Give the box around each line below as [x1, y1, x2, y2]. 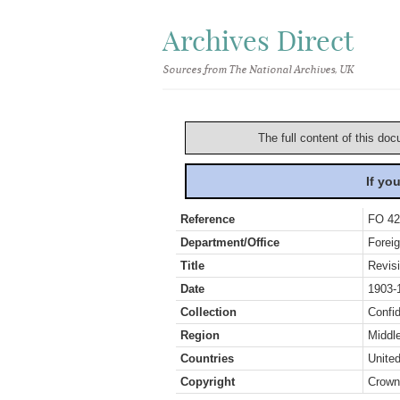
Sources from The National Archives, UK [162, 63, 353, 76]
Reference [180, 212, 235, 226]
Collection [180, 305, 237, 319]
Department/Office [180, 236, 279, 249]
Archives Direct [162, 23, 354, 58]
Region [180, 329, 220, 342]
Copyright [180, 375, 235, 388]
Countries [180, 352, 234, 365]
